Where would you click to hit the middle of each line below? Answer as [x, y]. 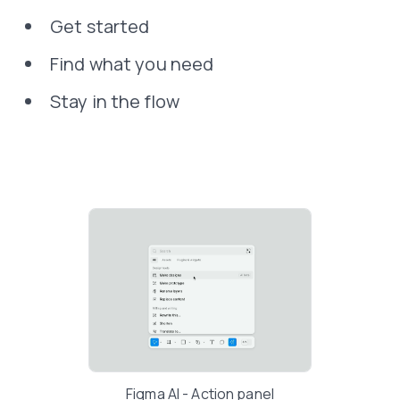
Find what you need [132, 63]
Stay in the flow [115, 101]
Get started [100, 26]
